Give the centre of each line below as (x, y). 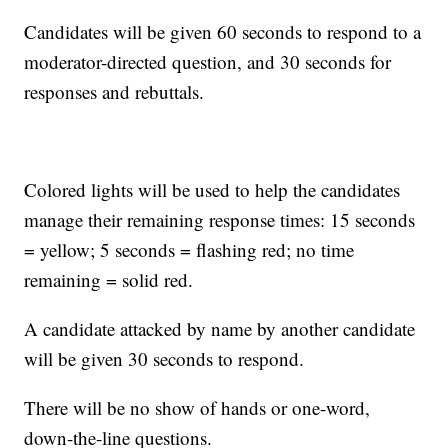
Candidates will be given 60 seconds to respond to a (223, 31)
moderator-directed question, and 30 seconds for (208, 61)
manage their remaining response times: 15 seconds (220, 219)
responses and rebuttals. (114, 91)
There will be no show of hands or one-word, (197, 407)
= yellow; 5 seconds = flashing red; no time (189, 249)
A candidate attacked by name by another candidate (220, 328)
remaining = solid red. (109, 279)
